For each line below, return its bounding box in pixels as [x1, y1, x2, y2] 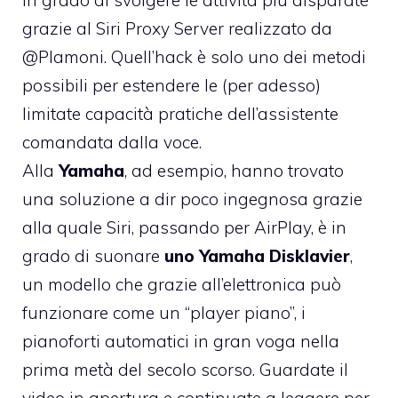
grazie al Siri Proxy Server [22, 18, 224, 40]
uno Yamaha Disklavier [164, 245, 350, 267]
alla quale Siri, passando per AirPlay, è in [22, 217, 346, 239]
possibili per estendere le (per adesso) [22, 75, 321, 97]
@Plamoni [22, 46, 104, 68]
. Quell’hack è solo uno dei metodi [104, 46, 366, 68]
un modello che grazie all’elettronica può [22, 274, 341, 296]
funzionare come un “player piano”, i [22, 302, 306, 324]
